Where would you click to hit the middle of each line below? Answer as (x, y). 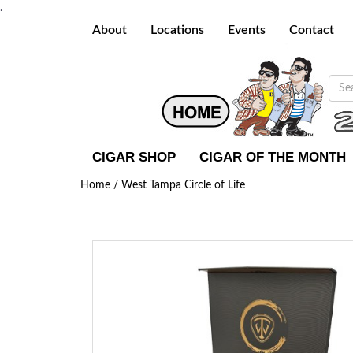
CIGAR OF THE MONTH (273, 157)
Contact (312, 30)
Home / (101, 185)
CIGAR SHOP (134, 157)
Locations (177, 30)
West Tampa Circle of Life (183, 185)
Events (247, 30)
